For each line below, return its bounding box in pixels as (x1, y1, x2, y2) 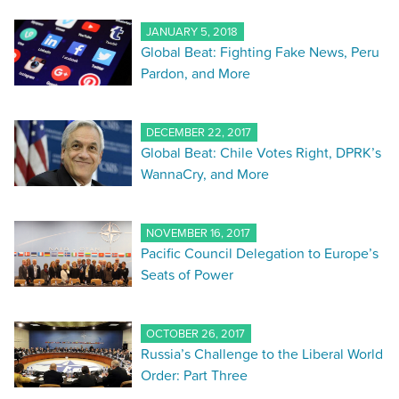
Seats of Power (140, 264, 233, 286)
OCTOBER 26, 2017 (146, 326, 246, 341)
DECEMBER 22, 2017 (146, 125, 252, 140)
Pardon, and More (140, 62, 250, 85)
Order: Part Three (140, 364, 248, 387)
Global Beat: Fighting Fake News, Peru (140, 41, 379, 63)
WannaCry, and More (140, 163, 269, 185)
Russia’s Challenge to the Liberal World (140, 343, 383, 365)
